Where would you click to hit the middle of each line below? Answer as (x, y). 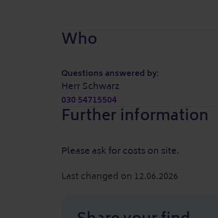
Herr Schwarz (91, 86)
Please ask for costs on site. (120, 151)
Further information (135, 116)
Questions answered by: (110, 73)
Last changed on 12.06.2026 (120, 176)
